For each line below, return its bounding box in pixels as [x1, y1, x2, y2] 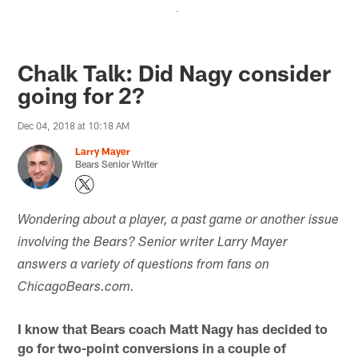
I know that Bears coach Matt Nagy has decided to [18, 320, 328, 337]
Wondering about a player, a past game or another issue [18, 213, 340, 228]
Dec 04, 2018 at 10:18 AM [18, 119, 130, 131]
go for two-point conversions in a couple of [18, 340, 287, 356]
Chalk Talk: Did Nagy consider [18, 58, 331, 86]
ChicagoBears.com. [18, 280, 135, 295]
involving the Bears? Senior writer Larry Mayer [18, 236, 288, 250]
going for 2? [18, 81, 145, 109]
